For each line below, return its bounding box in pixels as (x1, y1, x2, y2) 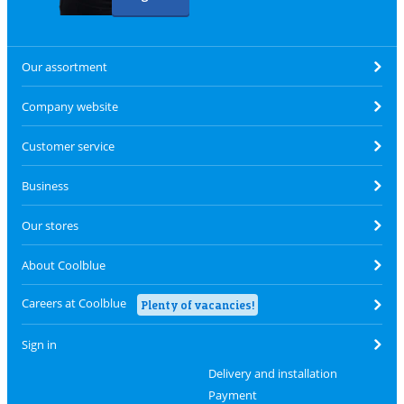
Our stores (22, 216, 78, 234)
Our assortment (22, 58, 107, 75)
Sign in (22, 336, 57, 353)
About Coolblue (22, 256, 106, 273)
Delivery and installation (207, 365, 337, 381)
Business (22, 177, 69, 194)
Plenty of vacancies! (141, 297, 254, 312)
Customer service (22, 137, 115, 154)
